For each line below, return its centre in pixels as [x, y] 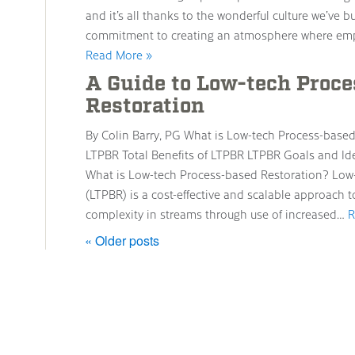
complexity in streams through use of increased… [217, 214]
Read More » [119, 55]
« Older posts [122, 240]
